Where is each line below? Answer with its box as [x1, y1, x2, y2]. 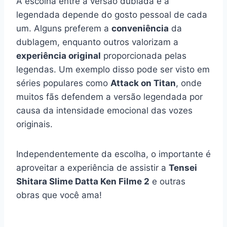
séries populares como [16, 78, 110, 88]
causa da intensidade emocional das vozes [16, 105, 193, 116]
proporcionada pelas [101, 50, 186, 61]
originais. [16, 119, 53, 129]
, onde [176, 78, 202, 88]
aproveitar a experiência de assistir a [16, 162, 169, 173]
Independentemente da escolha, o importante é [16, 148, 211, 159]
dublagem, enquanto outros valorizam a [16, 36, 178, 47]
